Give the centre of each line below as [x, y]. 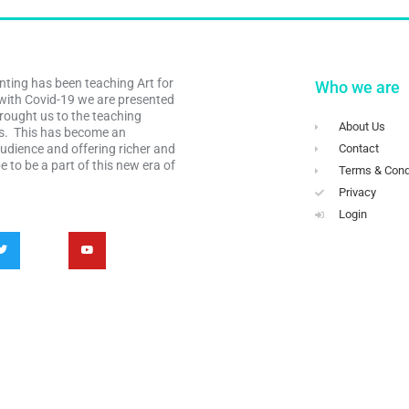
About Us [362, 126]
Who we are [357, 87]
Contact [359, 148]
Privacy [358, 192]
